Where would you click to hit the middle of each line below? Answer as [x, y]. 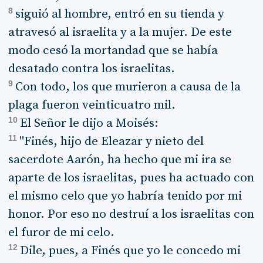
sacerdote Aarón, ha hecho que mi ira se [119, 160]
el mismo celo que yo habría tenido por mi [125, 196]
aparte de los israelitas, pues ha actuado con [131, 178]
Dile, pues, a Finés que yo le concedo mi [130, 251]
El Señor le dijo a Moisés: [89, 123]
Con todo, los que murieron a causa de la [128, 87]
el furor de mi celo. [61, 232]
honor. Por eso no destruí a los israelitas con [131, 214]
